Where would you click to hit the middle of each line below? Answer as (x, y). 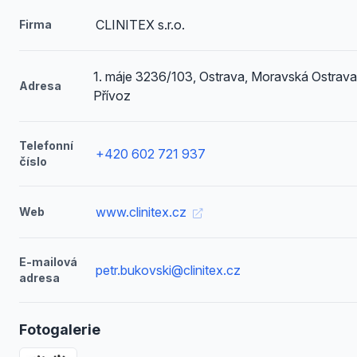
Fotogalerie (60, 330)
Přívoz (112, 96)
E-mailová (48, 262)
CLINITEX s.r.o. (140, 25)
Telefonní (46, 145)
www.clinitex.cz (142, 212)
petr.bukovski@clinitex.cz (168, 270)
